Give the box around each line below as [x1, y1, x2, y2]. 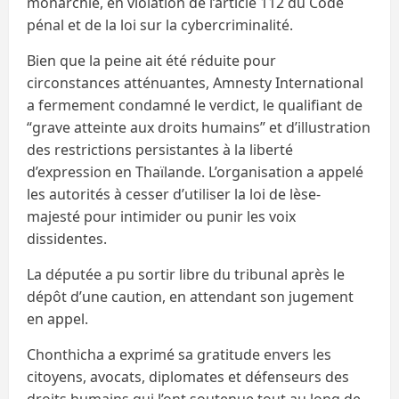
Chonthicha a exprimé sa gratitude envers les [27, 344, 331, 364]
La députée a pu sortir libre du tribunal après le [27, 264, 345, 284]
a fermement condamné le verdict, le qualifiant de [27, 94, 362, 115]
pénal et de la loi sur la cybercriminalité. [27, 14, 293, 35]
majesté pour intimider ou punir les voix [27, 206, 296, 226]
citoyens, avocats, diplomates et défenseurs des [27, 366, 349, 387]
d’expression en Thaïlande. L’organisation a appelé [27, 161, 363, 182]
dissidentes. [27, 228, 107, 248]
